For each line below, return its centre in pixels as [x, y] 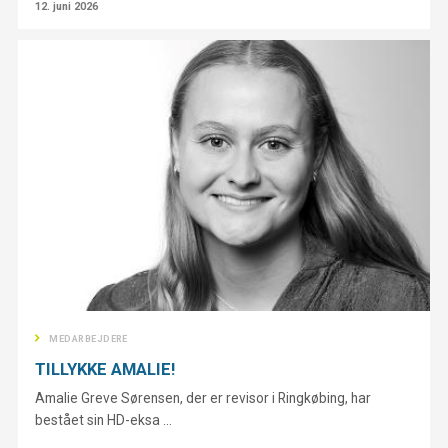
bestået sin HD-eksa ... [104, 419]
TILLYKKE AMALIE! [105, 368]
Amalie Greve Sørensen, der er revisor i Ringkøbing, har [203, 397]
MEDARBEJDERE [88, 339]
